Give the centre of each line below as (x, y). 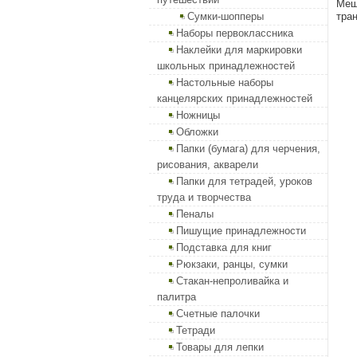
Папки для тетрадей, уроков (244, 181)
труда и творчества (204, 197)
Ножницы (198, 115)
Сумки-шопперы (226, 16)
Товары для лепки (220, 347)
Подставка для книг (224, 247)
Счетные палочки (218, 314)
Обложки (197, 132)
